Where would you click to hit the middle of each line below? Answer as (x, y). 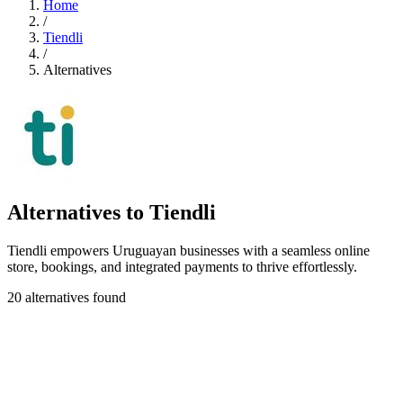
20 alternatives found (67, 297)
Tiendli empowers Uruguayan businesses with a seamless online (188, 250)
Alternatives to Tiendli (112, 212)
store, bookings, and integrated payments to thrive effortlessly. (182, 266)
